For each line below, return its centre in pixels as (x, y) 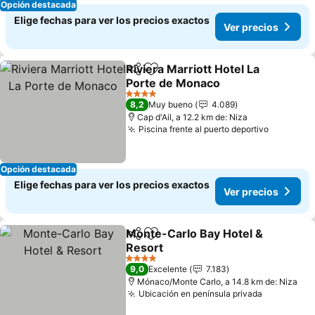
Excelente (168, 269)
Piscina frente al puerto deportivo (204, 129)
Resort (145, 247)
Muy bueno (171, 104)
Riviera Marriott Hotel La (193, 69)
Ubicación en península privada (201, 294)
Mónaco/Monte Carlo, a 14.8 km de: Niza (218, 282)
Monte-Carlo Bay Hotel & (195, 233)
